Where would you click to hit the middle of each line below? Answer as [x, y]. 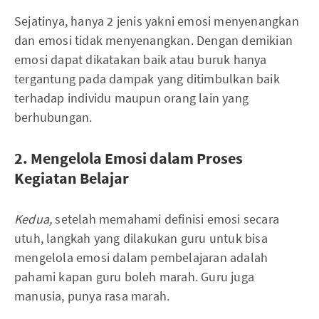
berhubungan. [53, 117]
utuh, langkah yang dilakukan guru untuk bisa [141, 238]
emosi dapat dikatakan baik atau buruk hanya [141, 59]
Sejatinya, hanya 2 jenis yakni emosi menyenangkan [157, 21]
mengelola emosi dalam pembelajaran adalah [141, 257]
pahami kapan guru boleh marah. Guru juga [135, 276]
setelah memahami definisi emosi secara [167, 219]
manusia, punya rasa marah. [92, 296]
